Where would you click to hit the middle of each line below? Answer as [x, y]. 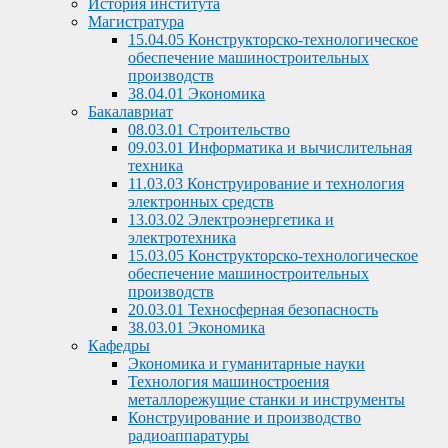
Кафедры [119, 345]
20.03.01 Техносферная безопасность [253, 309]
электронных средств [201, 201]
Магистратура [136, 21]
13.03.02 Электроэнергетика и [231, 219]
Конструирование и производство [244, 417]
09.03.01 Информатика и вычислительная [270, 147]
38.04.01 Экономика [196, 93]
